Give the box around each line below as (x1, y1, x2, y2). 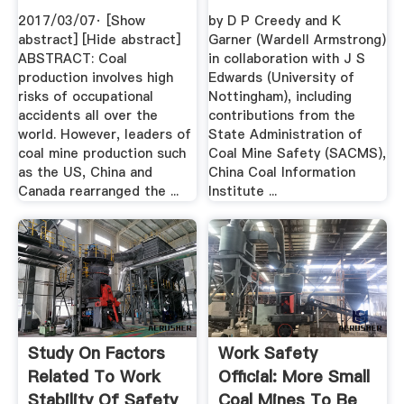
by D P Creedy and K (208, 12, 342, 31)
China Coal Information (208, 163, 356, 182)
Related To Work (27, 364, 161, 388)
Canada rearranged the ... (17, 182, 179, 201)
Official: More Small (218, 364, 371, 388)
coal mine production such (17, 144, 186, 163)
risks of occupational (17, 87, 153, 106)
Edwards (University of (208, 69, 355, 87)
